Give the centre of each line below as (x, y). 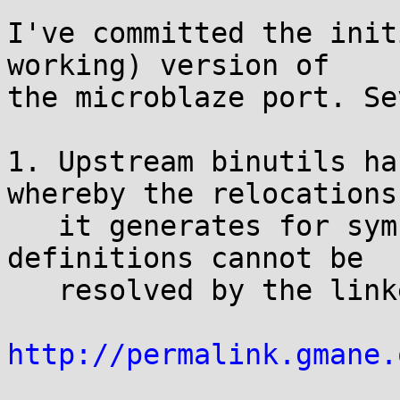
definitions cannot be (185, 258)
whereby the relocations (202, 194)
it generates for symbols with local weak (33, 226)
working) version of (168, 65)
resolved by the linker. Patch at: (33, 290)
